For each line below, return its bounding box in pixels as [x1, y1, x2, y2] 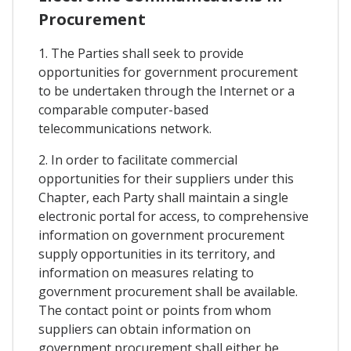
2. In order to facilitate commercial [38, 150, 237, 168]
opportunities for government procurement [38, 63, 298, 81]
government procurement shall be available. [38, 282, 298, 300]
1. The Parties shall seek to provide [38, 44, 244, 62]
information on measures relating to [38, 263, 254, 281]
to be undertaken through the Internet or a [38, 81, 295, 100]
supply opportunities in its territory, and [38, 244, 275, 262]
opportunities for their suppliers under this [38, 169, 294, 187]
